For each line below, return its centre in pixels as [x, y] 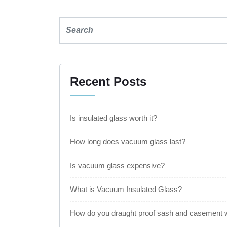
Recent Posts [108, 81]
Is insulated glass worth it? [113, 118]
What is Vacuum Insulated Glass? [126, 189]
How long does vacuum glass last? [128, 142]
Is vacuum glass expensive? [117, 165]
